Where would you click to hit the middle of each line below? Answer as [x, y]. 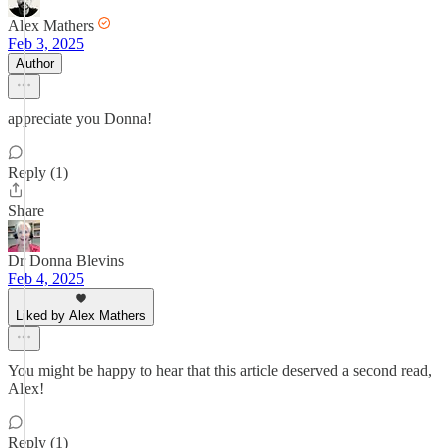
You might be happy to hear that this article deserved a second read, [220, 370]
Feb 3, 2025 [46, 43]
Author [35, 63]
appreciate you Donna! [80, 118]
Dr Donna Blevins [66, 260]
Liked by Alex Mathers [81, 315]
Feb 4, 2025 [46, 278]
